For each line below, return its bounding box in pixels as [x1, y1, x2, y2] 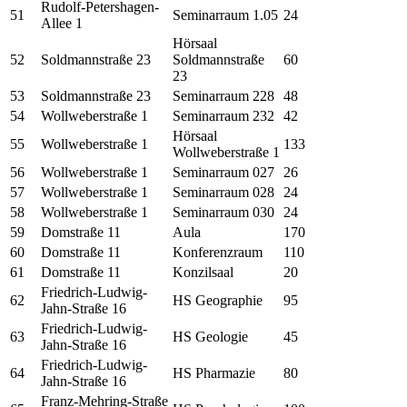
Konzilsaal [173, 263, 233, 280]
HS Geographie [173, 292, 263, 308]
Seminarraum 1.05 [173, 6, 278, 23]
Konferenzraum [173, 243, 263, 260]
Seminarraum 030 [173, 203, 274, 220]
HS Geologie [173, 328, 248, 344]
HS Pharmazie [173, 364, 255, 381]
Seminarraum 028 [173, 184, 274, 200]
